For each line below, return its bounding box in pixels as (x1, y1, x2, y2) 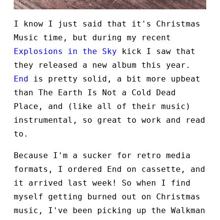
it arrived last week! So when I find (14, 178, 191, 188)
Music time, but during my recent (14, 33, 171, 43)
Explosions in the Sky (14, 47, 117, 56)
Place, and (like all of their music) (14, 102, 191, 111)
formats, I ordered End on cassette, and (14, 165, 205, 174)
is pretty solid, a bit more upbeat (28, 74, 200, 84)
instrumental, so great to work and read (14, 115, 205, 125)
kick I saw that (117, 47, 195, 56)
